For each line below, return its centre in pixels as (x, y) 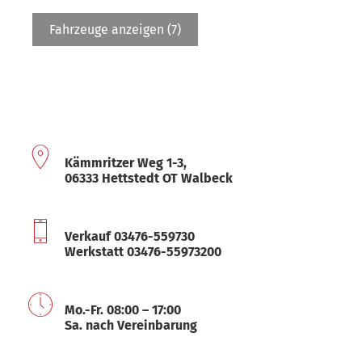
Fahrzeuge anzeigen (108, 29)
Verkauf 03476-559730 (130, 236)
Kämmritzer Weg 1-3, (126, 162)
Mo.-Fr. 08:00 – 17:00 (123, 309)
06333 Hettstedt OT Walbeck (149, 178)
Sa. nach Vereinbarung (131, 325)
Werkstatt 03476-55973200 (143, 251)
